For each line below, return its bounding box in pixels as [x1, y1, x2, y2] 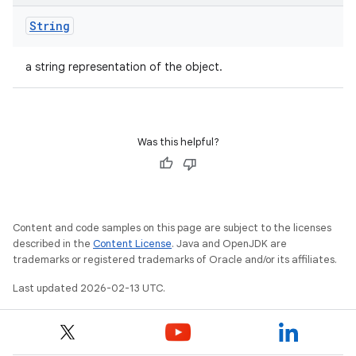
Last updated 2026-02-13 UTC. [13, 281, 165, 295]
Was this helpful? [137, 135, 219, 149]
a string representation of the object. [25, 60, 222, 74]
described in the [13, 237, 93, 250]
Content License [93, 237, 172, 250]
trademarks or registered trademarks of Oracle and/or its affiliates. [13, 253, 337, 266]
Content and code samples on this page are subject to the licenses [13, 221, 331, 234]
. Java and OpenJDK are [172, 237, 287, 250]
